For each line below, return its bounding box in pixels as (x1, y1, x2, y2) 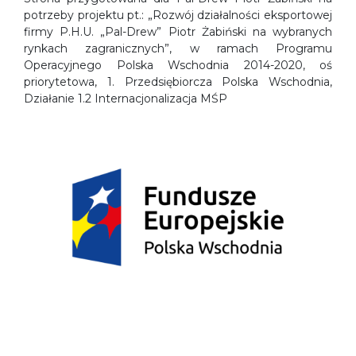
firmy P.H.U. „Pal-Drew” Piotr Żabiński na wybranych (24, 25, 332, 39)
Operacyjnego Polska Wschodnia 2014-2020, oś (24, 58, 332, 72)
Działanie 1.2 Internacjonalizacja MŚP (24, 91, 227, 106)
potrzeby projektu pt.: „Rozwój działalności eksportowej (24, 8, 332, 22)
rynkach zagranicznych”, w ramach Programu (24, 41, 332, 56)
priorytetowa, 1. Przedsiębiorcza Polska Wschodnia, (24, 75, 332, 89)
